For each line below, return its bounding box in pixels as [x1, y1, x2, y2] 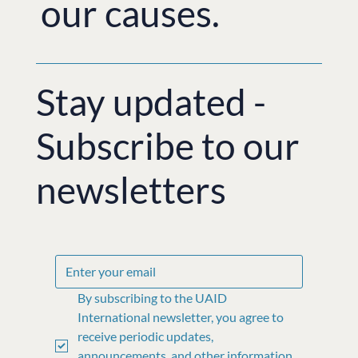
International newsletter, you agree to [77, 309, 284, 325]
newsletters [35, 167, 233, 212]
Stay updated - [35, 79, 266, 124]
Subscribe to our [35, 123, 300, 168]
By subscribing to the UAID [77, 290, 227, 306]
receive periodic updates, [77, 328, 213, 344]
